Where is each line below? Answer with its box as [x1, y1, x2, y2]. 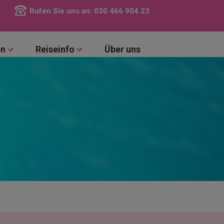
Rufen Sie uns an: [27, 6, 94, 15]
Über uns [104, 44, 140, 55]
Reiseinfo [35, 44, 76, 55]
